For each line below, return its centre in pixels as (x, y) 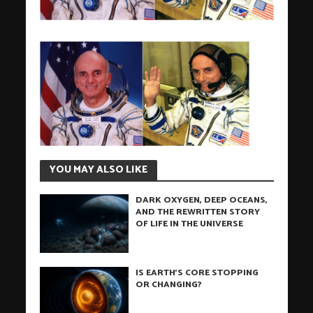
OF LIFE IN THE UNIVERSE (190, 224)
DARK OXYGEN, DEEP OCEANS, (202, 200)
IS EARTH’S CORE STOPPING (197, 273)
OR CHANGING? (169, 285)
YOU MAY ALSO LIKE (98, 169)
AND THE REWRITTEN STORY (198, 212)
